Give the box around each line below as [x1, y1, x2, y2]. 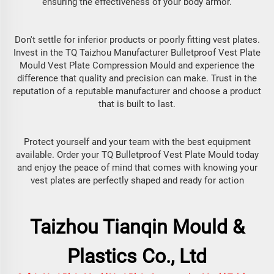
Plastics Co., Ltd [67, 245, 207, 268]
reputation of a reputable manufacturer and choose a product [13, 86, 261, 97]
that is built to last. [98, 98, 176, 109]
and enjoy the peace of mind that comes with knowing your [17, 162, 257, 173]
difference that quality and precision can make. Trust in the [17, 73, 257, 84]
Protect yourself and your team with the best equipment [23, 136, 251, 147]
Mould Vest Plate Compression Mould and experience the [20, 60, 254, 71]
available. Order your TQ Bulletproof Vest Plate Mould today [15, 149, 259, 160]
